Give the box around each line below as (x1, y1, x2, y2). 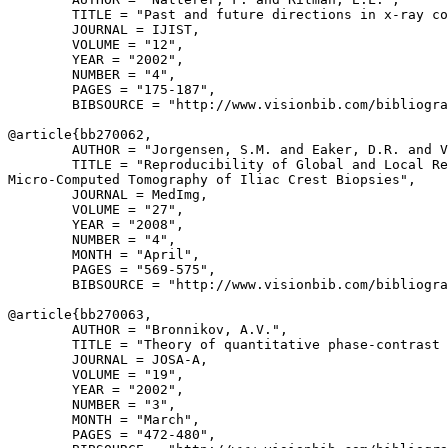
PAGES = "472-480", (8, 427, 216, 442)
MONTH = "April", (8, 247, 200, 262)
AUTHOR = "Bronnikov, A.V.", (8, 322, 288, 337)
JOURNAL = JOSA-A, (8, 352, 208, 367)
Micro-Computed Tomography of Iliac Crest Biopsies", (8, 172, 416, 187)
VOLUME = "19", (8, 367, 184, 382)
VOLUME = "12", (8, 37, 184, 52)
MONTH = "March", (8, 412, 200, 427)
